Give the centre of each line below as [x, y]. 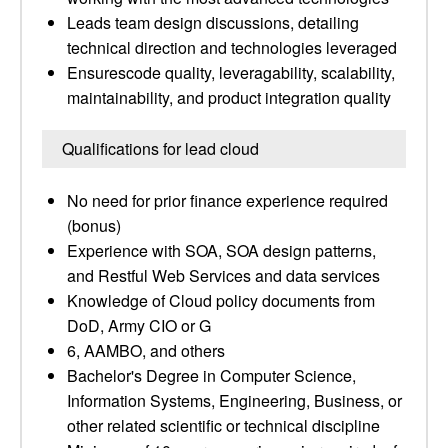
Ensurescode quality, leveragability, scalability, [231, 72]
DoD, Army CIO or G [139, 325]
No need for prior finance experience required [227, 200]
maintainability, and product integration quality [229, 97]
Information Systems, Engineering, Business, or [234, 400]
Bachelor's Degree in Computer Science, [211, 375]
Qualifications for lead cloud [160, 148]
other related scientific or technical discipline [223, 425]
